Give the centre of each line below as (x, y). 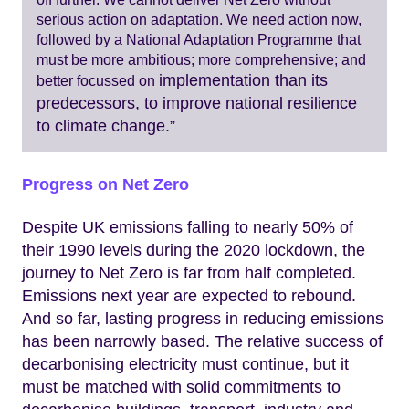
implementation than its (243, 81)
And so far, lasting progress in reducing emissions (203, 318)
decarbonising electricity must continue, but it (185, 364)
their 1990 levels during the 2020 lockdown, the (194, 250)
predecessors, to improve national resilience (197, 104)
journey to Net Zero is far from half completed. (189, 273)
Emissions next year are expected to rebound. (189, 295)
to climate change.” (106, 126)
